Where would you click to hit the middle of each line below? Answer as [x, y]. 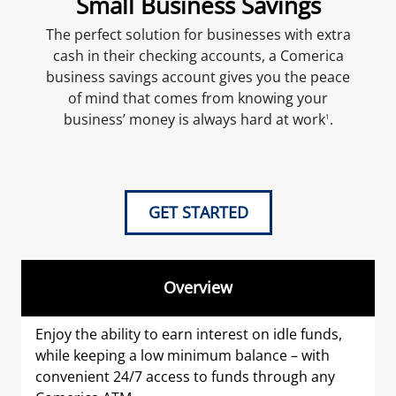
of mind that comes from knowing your [198, 98]
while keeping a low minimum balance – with [183, 355]
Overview [198, 288]
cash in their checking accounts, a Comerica [198, 55]
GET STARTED [198, 212]
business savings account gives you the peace [198, 76]
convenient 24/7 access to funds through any [185, 376]
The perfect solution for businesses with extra [198, 34]
